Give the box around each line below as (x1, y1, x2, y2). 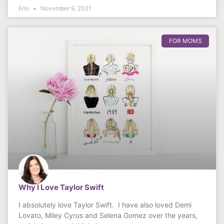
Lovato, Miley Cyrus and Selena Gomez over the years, (18, 211, 197, 220)
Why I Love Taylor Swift (18, 182, 104, 192)
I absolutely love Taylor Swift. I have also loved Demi (18, 200, 191, 209)
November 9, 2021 (39, 4, 91, 12)
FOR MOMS (168, 36, 202, 44)
